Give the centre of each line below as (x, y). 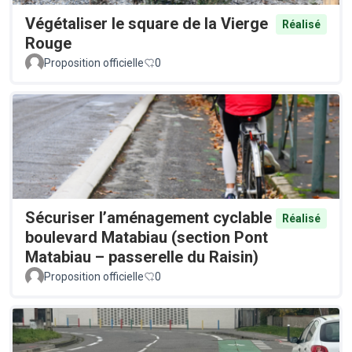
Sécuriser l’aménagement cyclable (148, 218)
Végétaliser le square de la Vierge (147, 24)
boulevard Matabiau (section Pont (147, 238)
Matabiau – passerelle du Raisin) (142, 257)
